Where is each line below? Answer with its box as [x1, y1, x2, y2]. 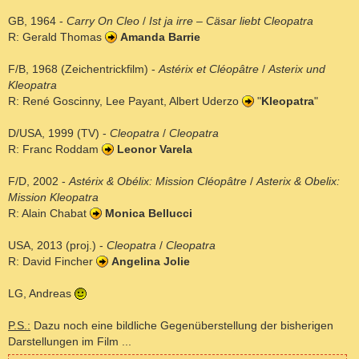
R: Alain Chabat [8, 206, 90, 220]
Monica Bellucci [105, 206, 192, 220]
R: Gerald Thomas [8, 30, 105, 43]
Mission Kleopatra [8, 190, 99, 204]
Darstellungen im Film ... [8, 334, 131, 348]
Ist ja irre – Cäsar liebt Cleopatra [149, 14, 313, 27]
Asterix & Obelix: [256, 174, 340, 188]
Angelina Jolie [111, 254, 190, 268]
